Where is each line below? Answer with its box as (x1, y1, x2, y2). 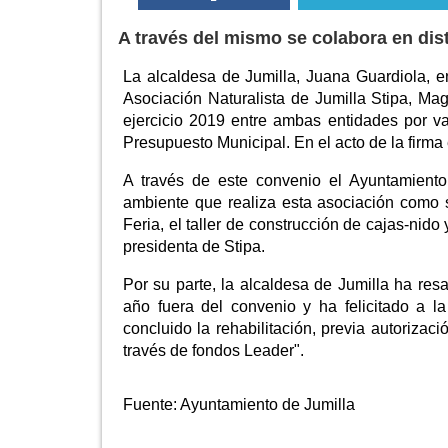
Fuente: (123, 396, 180, 414)
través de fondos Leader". (123, 342, 304, 360)
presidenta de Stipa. (123, 238, 265, 256)
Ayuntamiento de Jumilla (180, 396, 355, 414)
